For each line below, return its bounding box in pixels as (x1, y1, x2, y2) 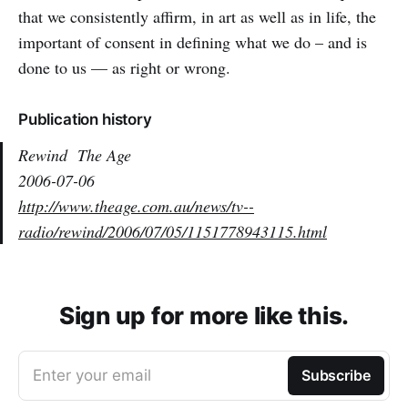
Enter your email (33, 366, 151, 384)
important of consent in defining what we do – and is (18, 31, 367, 53)
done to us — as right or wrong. (18, 56, 230, 78)
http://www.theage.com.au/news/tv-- (18, 195, 254, 217)
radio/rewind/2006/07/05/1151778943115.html (18, 220, 327, 242)
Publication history (18, 110, 152, 128)
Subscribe (301, 366, 371, 384)
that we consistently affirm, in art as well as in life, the (18, 5, 376, 27)
